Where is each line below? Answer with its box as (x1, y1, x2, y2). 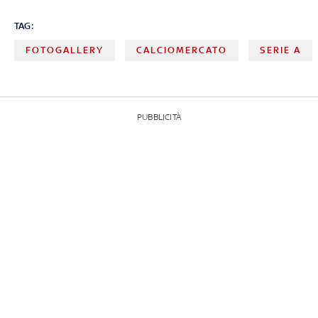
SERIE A (260, 45, 302, 56)
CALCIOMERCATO (136, 45, 228, 56)
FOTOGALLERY (26, 45, 104, 56)
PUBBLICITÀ (137, 112, 181, 123)
